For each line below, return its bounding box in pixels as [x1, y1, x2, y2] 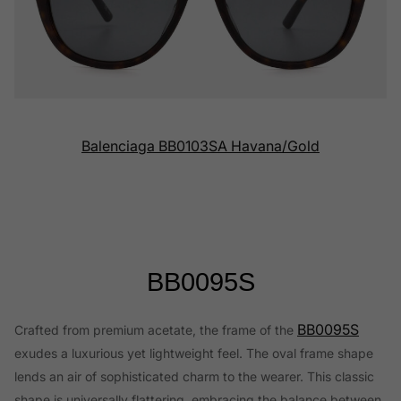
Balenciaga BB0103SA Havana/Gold [81, 137, 320, 156]
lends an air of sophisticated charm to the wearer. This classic [14, 369, 374, 385]
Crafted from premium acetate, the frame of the [14, 322, 297, 338]
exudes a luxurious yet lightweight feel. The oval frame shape [14, 346, 373, 362]
